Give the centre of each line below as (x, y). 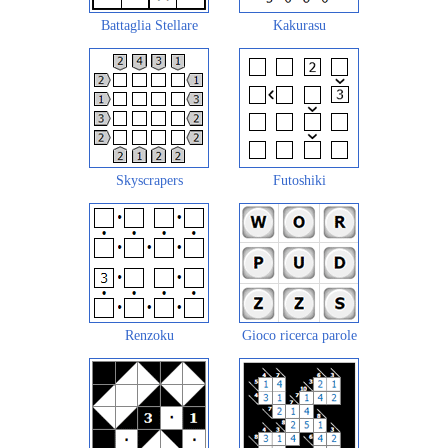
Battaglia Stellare (149, 26)
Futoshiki (299, 181)
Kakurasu (299, 26)
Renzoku (149, 336)
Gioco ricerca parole (299, 336)
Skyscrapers (149, 181)
